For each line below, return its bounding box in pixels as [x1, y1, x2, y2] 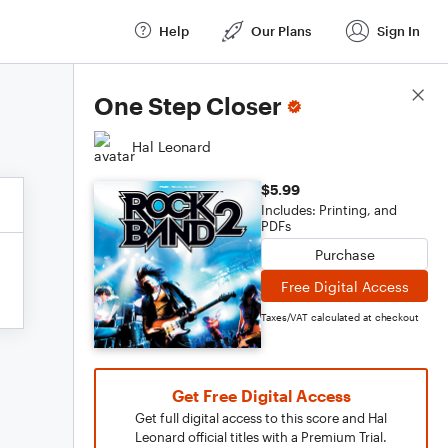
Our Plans [251, 22, 311, 39]
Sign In [377, 22, 420, 39]
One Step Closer [94, 91, 282, 120]
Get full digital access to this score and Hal [135, 410, 387, 426]
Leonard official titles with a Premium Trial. [135, 429, 387, 445]
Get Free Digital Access [171, 386, 351, 405]
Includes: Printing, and [261, 202, 397, 218]
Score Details [339, 87, 428, 105]
